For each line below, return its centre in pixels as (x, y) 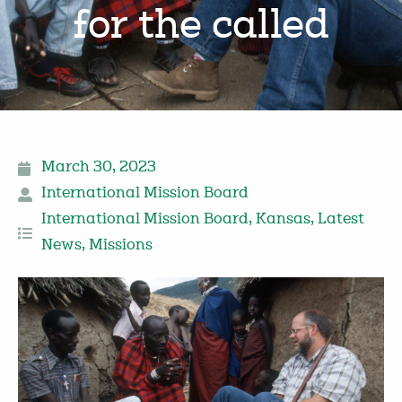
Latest (341, 220)
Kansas (283, 220)
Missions (121, 246)
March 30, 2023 (99, 168)
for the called (201, 28)
